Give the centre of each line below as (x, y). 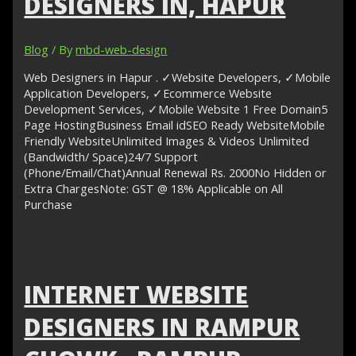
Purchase (48, 205)
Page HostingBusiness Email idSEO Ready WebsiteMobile (175, 125)
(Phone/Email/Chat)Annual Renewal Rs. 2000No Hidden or (176, 173)
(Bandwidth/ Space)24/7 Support (111, 157)
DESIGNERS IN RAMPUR (162, 327)
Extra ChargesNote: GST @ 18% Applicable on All (154, 189)
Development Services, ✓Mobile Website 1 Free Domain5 (176, 109)
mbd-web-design (122, 49)
